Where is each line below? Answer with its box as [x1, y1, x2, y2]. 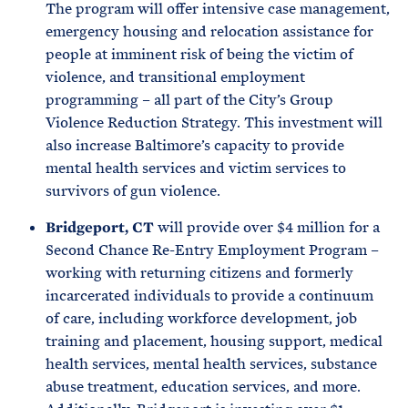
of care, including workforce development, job [46, 309, 357, 328]
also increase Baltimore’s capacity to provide [46, 136, 344, 155]
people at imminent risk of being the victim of [46, 45, 353, 64]
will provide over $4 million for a [154, 218, 380, 237]
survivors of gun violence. [46, 181, 220, 200]
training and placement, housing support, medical [46, 331, 382, 351]
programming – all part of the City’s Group [46, 90, 333, 109]
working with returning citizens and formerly [46, 263, 353, 282]
